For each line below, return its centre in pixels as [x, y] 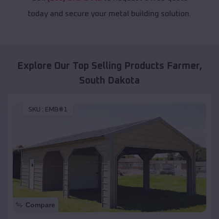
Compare [40, 205]
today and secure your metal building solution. [109, 14]
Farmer [183, 66]
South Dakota [109, 81]
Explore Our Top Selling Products [92, 66]
